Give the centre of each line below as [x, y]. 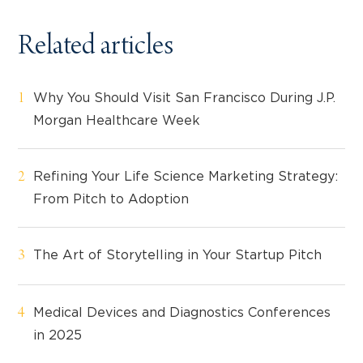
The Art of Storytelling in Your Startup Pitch [177, 256]
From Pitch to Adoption [111, 200]
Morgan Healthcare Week [117, 121]
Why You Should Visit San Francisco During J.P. [184, 98]
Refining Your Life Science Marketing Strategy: [186, 177]
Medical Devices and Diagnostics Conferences [182, 313]
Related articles [96, 49]
